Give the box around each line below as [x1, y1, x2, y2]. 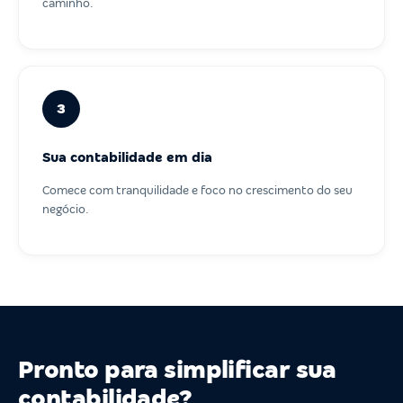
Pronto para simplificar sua [18, 356, 336, 383]
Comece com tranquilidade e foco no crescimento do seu [42, 183, 353, 197]
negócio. [42, 201, 89, 216]
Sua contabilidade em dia [42, 149, 212, 165]
